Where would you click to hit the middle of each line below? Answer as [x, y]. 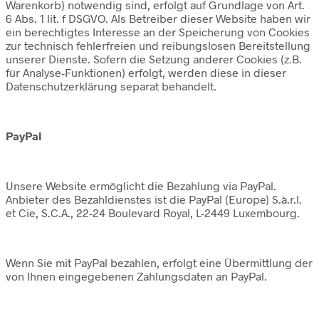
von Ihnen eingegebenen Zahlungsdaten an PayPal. [136, 276]
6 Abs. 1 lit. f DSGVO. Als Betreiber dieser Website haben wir [158, 18]
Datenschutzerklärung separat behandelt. [111, 85]
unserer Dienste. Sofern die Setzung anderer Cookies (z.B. [154, 58]
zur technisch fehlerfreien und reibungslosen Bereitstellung [158, 45]
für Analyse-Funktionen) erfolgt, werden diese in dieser [146, 72]
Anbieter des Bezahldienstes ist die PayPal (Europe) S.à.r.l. [154, 199]
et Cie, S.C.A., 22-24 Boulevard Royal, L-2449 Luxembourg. [153, 212]
